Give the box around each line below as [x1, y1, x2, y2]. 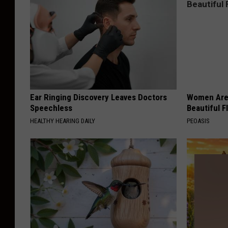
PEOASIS [187, 117, 210, 125]
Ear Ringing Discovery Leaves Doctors [30, 92, 167, 103]
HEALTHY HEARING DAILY [30, 117, 95, 125]
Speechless [30, 103, 72, 113]
